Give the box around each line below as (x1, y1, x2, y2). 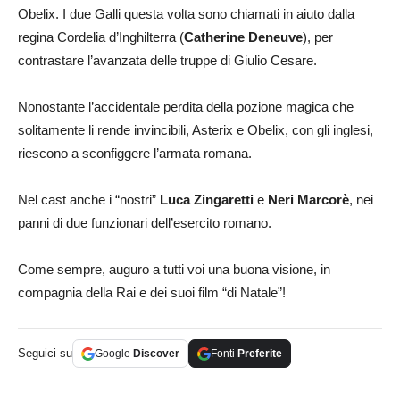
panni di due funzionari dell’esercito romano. (18, 215, 271, 231)
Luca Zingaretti (160, 192, 254, 208)
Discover (133, 347, 179, 361)
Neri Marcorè (268, 192, 349, 208)
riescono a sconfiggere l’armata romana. (18, 146, 252, 162)
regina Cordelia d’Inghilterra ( (18, 29, 184, 46)
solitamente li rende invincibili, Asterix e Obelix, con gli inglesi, (18, 122, 373, 138)
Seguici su (18, 346, 72, 361)
